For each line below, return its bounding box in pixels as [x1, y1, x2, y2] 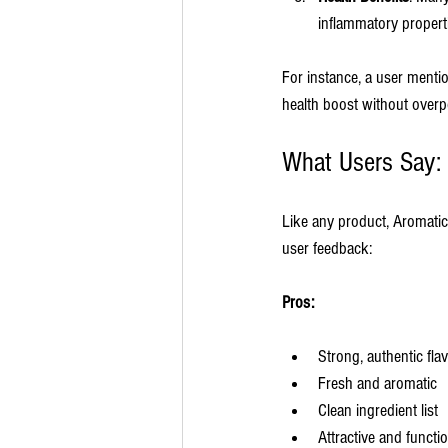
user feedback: [282, 238, 372, 260]
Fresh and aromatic [318, 373, 437, 395]
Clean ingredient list [318, 400, 438, 422]
